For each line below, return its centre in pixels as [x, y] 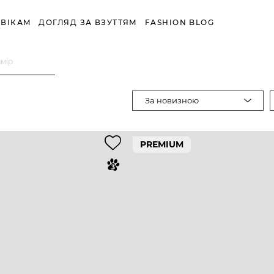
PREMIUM [162, 144]
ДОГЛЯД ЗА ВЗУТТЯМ [88, 22]
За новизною [172, 100]
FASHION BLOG [180, 22]
